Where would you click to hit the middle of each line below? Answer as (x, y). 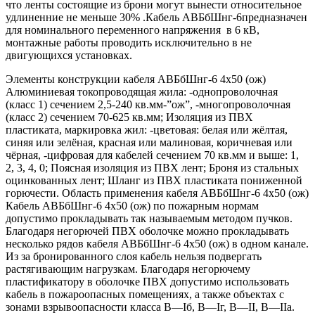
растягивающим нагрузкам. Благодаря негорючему (128, 269)
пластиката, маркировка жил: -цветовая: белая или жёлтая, (147, 129)
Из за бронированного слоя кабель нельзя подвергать (134, 256)
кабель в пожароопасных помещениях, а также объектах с (145, 294)
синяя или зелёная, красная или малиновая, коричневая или (149, 142)
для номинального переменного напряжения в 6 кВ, (133, 30)
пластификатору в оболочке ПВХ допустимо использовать (147, 281)
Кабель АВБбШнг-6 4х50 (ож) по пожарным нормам (132, 205)
